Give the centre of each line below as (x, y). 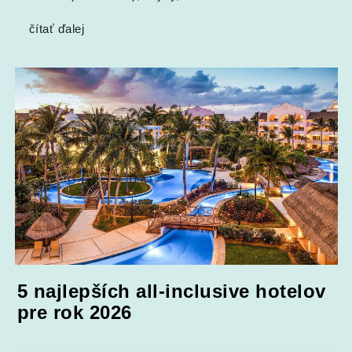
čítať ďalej (57, 29)
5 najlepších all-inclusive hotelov (171, 291)
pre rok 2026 (74, 313)
